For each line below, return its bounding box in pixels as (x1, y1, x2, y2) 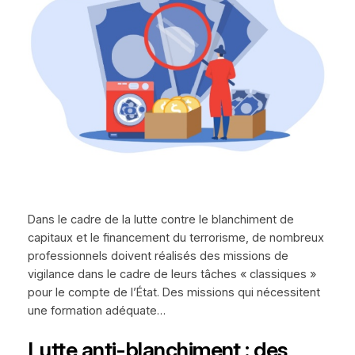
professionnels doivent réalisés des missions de (27, 248, 288, 263)
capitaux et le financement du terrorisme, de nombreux (27, 230, 324, 245)
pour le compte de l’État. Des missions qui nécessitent (27, 284, 320, 300)
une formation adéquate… (27, 303, 166, 318)
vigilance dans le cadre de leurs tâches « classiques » (27, 266, 316, 281)
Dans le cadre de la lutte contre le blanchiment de (27, 212, 294, 227)
